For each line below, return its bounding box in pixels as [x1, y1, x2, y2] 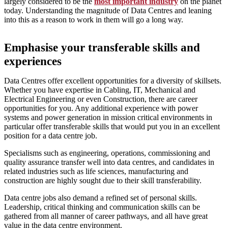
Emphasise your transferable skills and [4, 41, 200, 54]
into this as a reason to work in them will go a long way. [4, 15, 183, 24]
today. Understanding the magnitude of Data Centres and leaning [4, 6, 212, 15]
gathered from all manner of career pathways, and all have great [4, 212, 208, 221]
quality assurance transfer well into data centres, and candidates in [4, 158, 214, 167]
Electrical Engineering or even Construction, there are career [4, 95, 197, 104]
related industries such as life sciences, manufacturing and [4, 167, 188, 176]
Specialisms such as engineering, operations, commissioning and [4, 149, 210, 158]
